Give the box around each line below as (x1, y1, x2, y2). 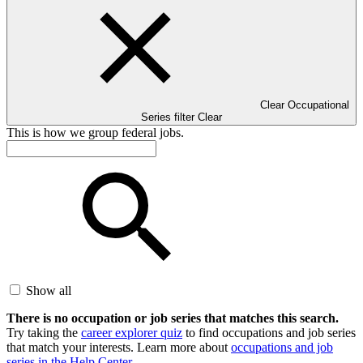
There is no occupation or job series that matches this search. (6, 310, 339, 325)
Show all (26, 283, 71, 297)
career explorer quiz (81, 325, 182, 340)
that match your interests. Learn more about (6, 340, 231, 354)
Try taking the (6, 325, 81, 340)
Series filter (141, 110, 194, 123)
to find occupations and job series (182, 325, 356, 340)
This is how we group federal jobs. (6, 125, 184, 139)
